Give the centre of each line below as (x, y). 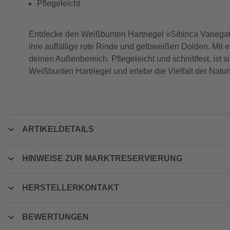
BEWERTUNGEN (55, 217)
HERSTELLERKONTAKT (71, 188)
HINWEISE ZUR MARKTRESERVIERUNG (102, 158)
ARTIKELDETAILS (58, 129)
